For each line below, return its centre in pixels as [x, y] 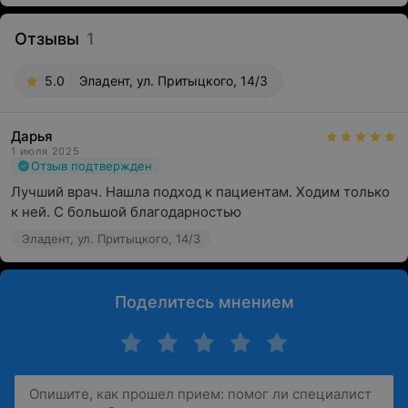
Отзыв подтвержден [92, 166]
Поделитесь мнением [204, 302]
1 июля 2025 [46, 151]
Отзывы [47, 39]
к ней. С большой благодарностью [126, 212]
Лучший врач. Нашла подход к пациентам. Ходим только [200, 192]
